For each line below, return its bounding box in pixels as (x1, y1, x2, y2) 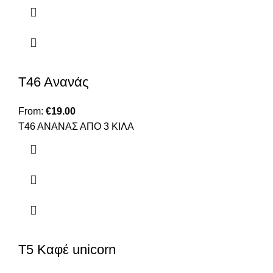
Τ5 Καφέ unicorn (18, 242, 116, 258)
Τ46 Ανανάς (18, 74, 89, 90)
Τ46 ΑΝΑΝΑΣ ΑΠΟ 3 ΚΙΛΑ (18, 121, 134, 132)
